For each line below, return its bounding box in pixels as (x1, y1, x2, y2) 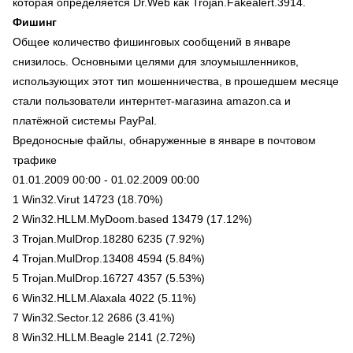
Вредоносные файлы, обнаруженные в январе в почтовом (13, 134, 316, 147)
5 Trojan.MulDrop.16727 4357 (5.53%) (13, 272, 205, 284)
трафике (13, 154, 57, 166)
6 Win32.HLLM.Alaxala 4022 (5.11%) (13, 292, 196, 304)
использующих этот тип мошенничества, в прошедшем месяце (13, 75, 339, 87)
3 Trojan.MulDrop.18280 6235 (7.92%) (13, 232, 205, 245)
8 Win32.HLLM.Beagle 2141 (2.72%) (13, 331, 195, 344)
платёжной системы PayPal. (13, 114, 157, 127)
